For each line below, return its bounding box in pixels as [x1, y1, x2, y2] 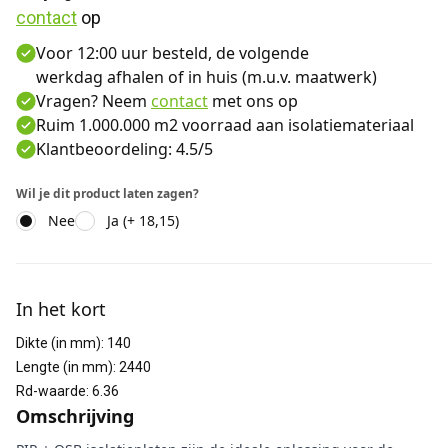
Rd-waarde [16, 383, 86, 399]
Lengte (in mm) [16, 359, 113, 375]
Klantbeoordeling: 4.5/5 [36, 138, 213, 160]
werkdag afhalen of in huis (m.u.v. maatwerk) [36, 66, 377, 88]
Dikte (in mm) [16, 335, 101, 351]
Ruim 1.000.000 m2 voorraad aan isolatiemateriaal [36, 114, 414, 136]
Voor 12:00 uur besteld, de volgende [36, 42, 309, 64]
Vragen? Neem [36, 90, 151, 112]
